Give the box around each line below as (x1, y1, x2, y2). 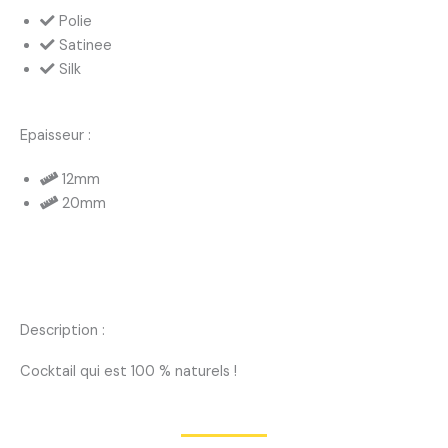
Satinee (59, 36, 112, 55)
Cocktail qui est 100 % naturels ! (20, 361, 237, 381)
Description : (20, 320, 105, 340)
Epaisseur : (20, 125, 91, 145)
